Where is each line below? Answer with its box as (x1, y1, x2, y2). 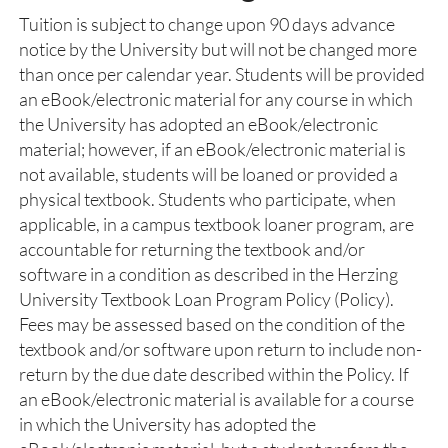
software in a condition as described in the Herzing (19, 263, 398, 285)
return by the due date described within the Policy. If (19, 363, 409, 385)
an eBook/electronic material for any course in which (19, 88, 413, 110)
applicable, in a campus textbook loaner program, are (19, 213, 414, 235)
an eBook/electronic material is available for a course (19, 388, 414, 410)
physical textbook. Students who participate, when (19, 188, 396, 210)
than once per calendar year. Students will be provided (19, 63, 425, 85)
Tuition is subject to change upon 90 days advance (19, 13, 395, 35)
